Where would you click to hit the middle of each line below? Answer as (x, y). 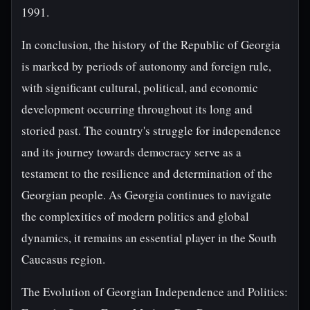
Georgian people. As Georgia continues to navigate (146, 195)
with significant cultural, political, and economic (140, 88)
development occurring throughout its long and (137, 109)
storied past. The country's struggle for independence (151, 130)
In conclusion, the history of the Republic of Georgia (151, 45)
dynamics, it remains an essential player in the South (149, 238)
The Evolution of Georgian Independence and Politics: (155, 292)
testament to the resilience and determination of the (147, 173)
